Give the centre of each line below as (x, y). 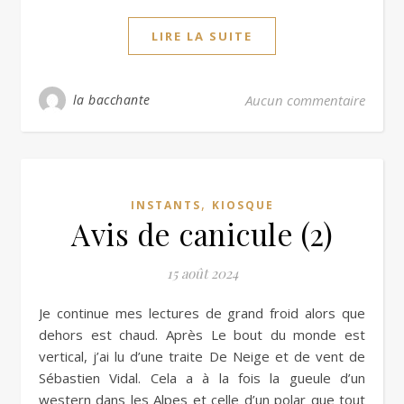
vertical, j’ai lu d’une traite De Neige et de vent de (202, 356)
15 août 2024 (202, 273)
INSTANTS (165, 205)
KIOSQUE (243, 205)
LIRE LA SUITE (202, 36)
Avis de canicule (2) (202, 233)
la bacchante (111, 99)
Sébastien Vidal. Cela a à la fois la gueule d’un (202, 377)
